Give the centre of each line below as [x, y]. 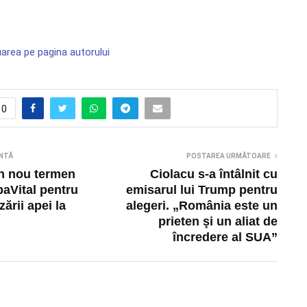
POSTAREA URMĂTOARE [229, 156]
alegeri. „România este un [202, 205]
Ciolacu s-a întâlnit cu [214, 174]
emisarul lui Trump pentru [202, 189]
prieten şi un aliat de [218, 221]
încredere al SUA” [225, 237]
